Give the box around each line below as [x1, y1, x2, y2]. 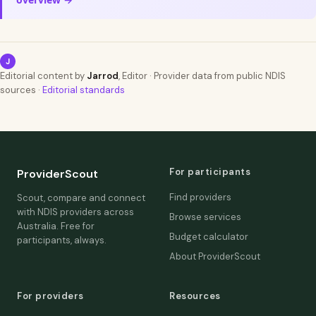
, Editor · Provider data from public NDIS [119, 70, 286, 82]
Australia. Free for [17, 220, 95, 232]
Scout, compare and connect [17, 192, 145, 204]
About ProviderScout [169, 250, 260, 262]
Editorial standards [42, 84, 125, 96]
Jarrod [87, 70, 119, 82]
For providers [17, 290, 84, 302]
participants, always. [17, 234, 107, 246]
